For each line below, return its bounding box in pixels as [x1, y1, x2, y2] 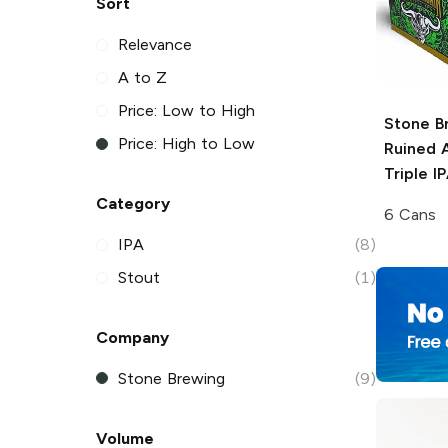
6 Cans [384, 204, 436, 224]
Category [96, 194, 170, 214]
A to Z [118, 68, 167, 88]
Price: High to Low [118, 134, 255, 154]
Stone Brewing [118, 368, 226, 388]
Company [96, 327, 169, 347]
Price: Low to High [118, 101, 255, 121]
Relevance [118, 35, 193, 55]
